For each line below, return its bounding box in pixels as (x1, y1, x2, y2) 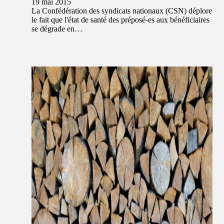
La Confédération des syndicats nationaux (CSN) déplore (31, 6, 212, 15)
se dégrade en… (31, 24, 82, 33)
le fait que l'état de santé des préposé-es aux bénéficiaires (31, 15, 209, 24)
